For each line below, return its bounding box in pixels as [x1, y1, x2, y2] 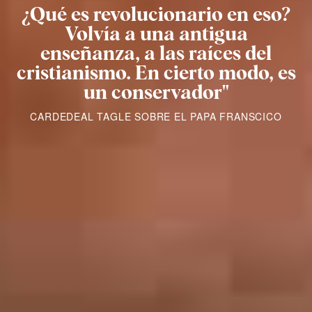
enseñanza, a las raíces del [40, 41, 272, 65]
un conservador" [83, 80, 229, 104]
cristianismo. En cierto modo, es [16, 61, 296, 85]
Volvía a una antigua [64, 22, 248, 46]
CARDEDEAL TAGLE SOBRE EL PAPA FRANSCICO [30, 109, 282, 124]
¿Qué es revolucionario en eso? [22, 2, 290, 26]
